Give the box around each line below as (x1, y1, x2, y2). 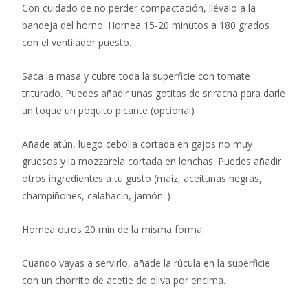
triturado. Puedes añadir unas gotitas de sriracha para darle (22, 86, 285, 100)
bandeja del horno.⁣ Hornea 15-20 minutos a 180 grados (22, 18, 269, 32)
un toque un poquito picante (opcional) (22, 103, 195, 117)
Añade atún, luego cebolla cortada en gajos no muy (22, 137, 252, 151)
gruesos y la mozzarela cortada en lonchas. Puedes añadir (22, 154, 281, 168)
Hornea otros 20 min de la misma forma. (22, 222, 204, 236)
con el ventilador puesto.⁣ (22, 35, 131, 49)
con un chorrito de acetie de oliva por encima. (22, 273, 225, 287)
